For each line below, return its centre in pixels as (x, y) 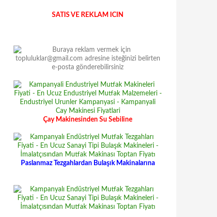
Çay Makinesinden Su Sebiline (88, 120)
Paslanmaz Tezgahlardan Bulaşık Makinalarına (88, 163)
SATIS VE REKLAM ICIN (88, 15)
